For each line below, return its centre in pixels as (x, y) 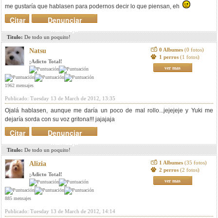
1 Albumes (172, 163)
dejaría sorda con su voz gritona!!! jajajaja (60, 119)
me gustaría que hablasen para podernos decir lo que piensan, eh (94, 6)
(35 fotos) (195, 163)
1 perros (169, 57)
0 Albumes (172, 50)
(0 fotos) (194, 50)
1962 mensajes (19, 85)
